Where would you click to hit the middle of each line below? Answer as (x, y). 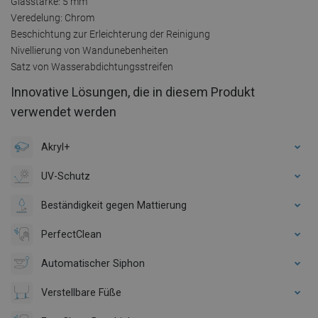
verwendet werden (64, 111)
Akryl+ (55, 147)
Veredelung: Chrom (53, 17)
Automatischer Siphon (93, 263)
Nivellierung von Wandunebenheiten (89, 50)
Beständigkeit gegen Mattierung (114, 205)
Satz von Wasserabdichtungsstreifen (92, 66)
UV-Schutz (66, 176)
